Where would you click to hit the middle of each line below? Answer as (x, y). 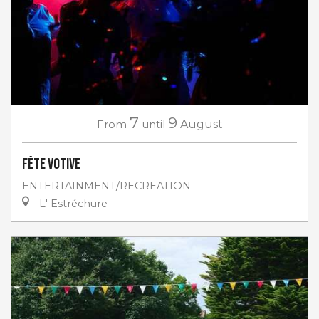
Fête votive (51, 164)
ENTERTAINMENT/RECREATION (106, 185)
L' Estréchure (72, 203)
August (201, 124)
